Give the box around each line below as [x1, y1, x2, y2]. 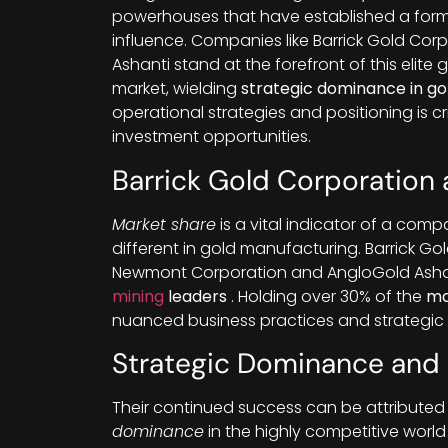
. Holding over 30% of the [227, 284, 426, 308]
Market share [112, 212, 216, 236]
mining [112, 284, 164, 308]
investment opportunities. [112, 125, 311, 149]
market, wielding [112, 77, 241, 101]
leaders [164, 284, 227, 308]
